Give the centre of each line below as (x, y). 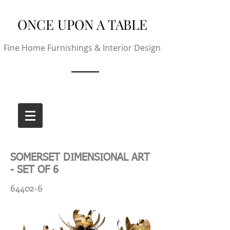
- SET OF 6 (34, 170)
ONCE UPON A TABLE (82, 24)
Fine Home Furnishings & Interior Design (82, 48)
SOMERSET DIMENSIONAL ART (80, 158)
